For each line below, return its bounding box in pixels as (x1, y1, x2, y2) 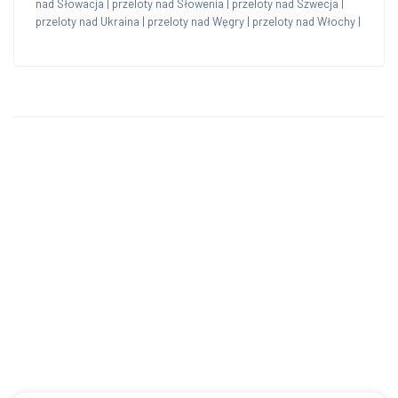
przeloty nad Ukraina (36, 13, 139, 28)
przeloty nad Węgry (147, 13, 244, 28)
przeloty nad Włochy (252, 13, 355, 28)
